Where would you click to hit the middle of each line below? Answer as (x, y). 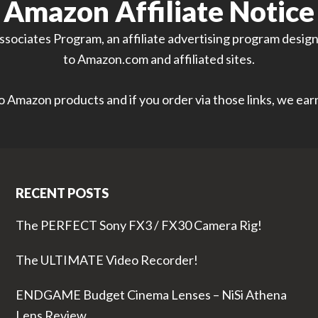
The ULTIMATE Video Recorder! (106, 260)
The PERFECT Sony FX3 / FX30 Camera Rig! (138, 225)
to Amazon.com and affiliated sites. (159, 59)
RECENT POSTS (62, 193)
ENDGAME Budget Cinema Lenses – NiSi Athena (151, 295)
